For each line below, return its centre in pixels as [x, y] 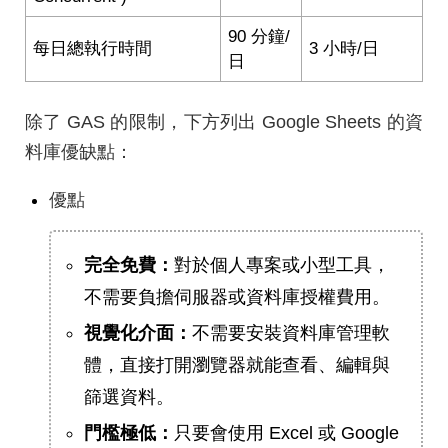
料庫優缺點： [79, 151]
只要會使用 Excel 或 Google [286, 432]
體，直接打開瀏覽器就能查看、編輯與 [237, 364]
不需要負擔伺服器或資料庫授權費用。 [237, 296]
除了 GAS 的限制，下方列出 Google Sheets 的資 [224, 121]
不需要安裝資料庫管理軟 [291, 332]
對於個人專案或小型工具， [282, 264]
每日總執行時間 [92, 48]
